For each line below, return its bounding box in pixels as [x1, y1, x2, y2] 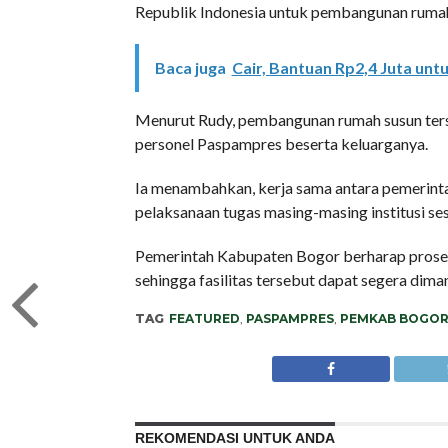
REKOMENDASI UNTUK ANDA [134, 430, 335, 446]
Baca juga [154, 58, 226, 77]
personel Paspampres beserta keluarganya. [134, 134, 428, 153]
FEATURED [168, 311, 240, 326]
